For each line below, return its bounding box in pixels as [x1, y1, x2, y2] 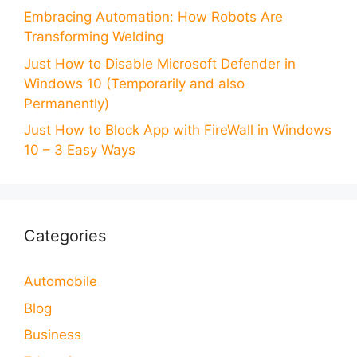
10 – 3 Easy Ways [24, 142, 135, 159]
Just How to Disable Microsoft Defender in [24, 55, 296, 72]
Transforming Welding [24, 29, 163, 45]
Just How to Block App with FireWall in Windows [24, 122, 331, 139]
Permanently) [24, 95, 109, 112]
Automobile [24, 273, 97, 290]
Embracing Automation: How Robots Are [24, 9, 283, 25]
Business [24, 327, 81, 343]
